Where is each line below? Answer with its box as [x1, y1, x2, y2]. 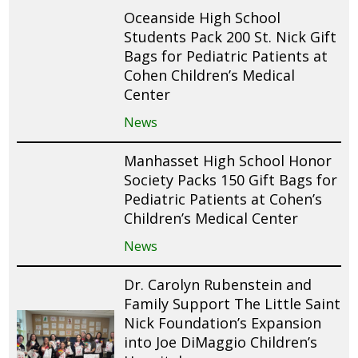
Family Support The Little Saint [124, 294, 341, 314]
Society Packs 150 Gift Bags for [124, 170, 338, 190]
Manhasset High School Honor [124, 151, 332, 171]
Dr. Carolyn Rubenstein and [124, 275, 312, 295]
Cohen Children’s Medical [124, 66, 296, 86]
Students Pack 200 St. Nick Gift [124, 27, 337, 47]
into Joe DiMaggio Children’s [124, 332, 318, 352]
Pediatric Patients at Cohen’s [124, 189, 323, 209]
